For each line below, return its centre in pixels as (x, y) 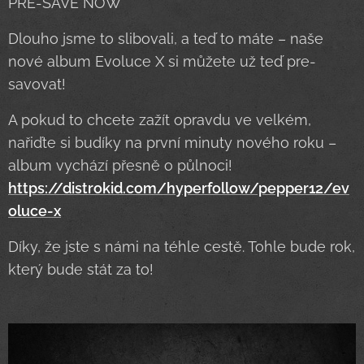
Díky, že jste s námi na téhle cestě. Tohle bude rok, (182, 246)
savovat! (39, 84)
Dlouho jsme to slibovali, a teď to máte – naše (166, 38)
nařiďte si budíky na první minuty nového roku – (172, 142)
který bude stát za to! (81, 269)
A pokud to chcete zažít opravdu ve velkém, (160, 119)
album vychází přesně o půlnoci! (120, 165)
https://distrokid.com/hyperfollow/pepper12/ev (179, 188)
